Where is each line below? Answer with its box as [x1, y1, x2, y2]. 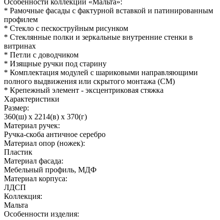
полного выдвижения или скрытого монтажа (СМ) [4, 77, 175, 85]
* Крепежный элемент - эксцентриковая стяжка [4, 85, 164, 94]
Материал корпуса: [4, 174, 67, 183]
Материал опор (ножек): [4, 138, 85, 147]
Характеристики [4, 94, 59, 103]
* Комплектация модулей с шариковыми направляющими [4, 68, 198, 77]
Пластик [4, 147, 32, 156]
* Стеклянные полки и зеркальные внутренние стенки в [4, 32, 193, 41]
